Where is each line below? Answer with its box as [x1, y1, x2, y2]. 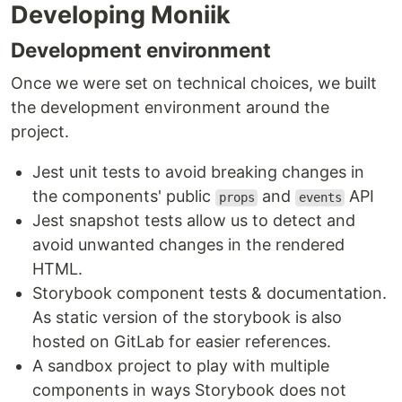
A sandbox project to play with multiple [32, 356, 329, 376]
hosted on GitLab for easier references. [32, 332, 331, 352]
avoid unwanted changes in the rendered [32, 235, 345, 255]
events [298, 190, 342, 205]
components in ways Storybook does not [32, 380, 346, 400]
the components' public [32, 187, 215, 206]
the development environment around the [11, 98, 329, 118]
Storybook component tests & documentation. [32, 284, 387, 303]
